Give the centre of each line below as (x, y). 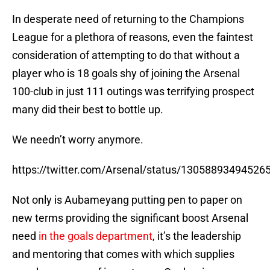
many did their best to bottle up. (88, 110)
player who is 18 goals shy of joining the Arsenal (126, 74)
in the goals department (96, 236)
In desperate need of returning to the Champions (128, 19)
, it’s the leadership (197, 236)
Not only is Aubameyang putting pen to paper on (127, 200)
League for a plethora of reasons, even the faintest (133, 37)
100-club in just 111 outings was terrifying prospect (133, 92)
